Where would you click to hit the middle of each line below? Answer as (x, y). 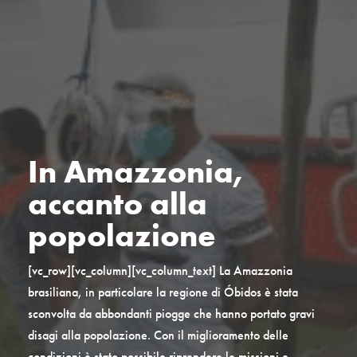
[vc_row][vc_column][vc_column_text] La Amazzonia (160, 271)
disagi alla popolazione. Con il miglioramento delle (158, 335)
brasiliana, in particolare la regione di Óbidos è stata (163, 292)
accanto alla (117, 204)
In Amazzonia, (135, 172)
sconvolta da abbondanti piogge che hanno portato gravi (171, 314)
